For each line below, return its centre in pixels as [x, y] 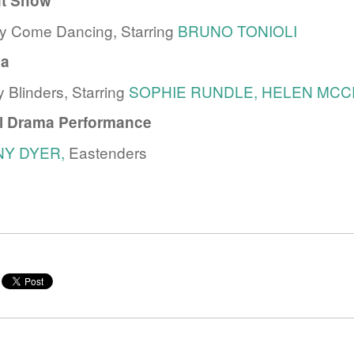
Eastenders [108, 152]
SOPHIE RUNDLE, [193, 91]
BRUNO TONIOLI [237, 30]
